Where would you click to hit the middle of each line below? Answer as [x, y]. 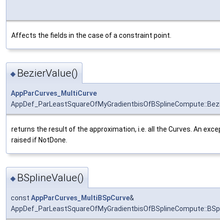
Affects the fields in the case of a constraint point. [91, 35]
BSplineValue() [51, 178]
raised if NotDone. [39, 140]
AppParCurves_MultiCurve [54, 93]
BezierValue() [48, 73]
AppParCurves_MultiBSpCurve [80, 198]
